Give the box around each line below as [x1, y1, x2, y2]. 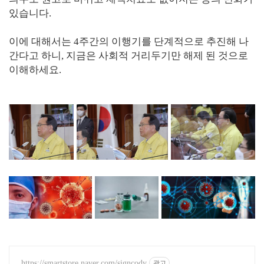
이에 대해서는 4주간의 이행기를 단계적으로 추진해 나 [9, 36, 249, 47]
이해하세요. [9, 64, 61, 75]
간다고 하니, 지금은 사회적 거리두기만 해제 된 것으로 [9, 50, 248, 61]
